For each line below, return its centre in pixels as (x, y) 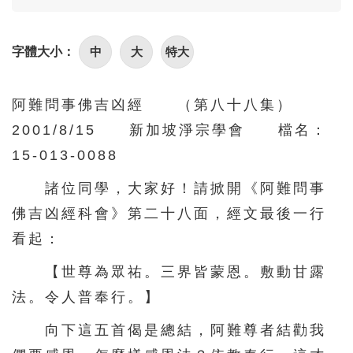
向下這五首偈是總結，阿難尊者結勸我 (169, 330)
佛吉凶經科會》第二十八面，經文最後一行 (169, 213)
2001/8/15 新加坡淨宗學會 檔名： (170, 130)
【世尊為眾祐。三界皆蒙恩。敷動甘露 (169, 271)
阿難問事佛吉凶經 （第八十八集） (169, 104)
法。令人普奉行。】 (86, 297)
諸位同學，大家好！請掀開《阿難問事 (169, 188)
